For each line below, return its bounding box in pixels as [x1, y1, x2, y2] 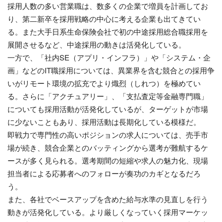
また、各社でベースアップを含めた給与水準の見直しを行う [7, 193, 208, 204]
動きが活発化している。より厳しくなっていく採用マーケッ [7, 206, 208, 217]
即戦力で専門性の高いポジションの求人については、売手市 [7, 129, 208, 140]
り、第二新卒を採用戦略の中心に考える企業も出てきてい [7, 13, 201, 24]
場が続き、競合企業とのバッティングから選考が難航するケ [7, 142, 208, 153]
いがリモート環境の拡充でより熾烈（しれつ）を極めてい [7, 77, 201, 88]
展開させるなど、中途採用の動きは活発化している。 [7, 39, 186, 50]
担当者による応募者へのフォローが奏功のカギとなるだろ [7, 167, 201, 178]
